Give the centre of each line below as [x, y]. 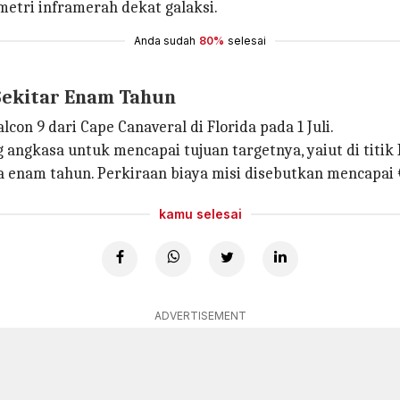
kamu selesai [200, 214]
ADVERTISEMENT [200, 316]
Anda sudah [165, 41]
